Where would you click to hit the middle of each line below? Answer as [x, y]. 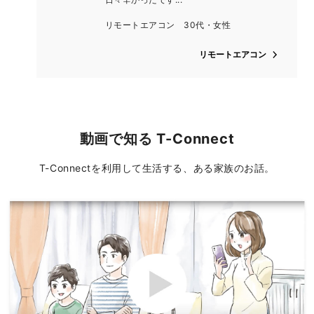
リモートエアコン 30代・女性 [168, 25]
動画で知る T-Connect [157, 139]
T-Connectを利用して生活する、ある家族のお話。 [157, 168]
